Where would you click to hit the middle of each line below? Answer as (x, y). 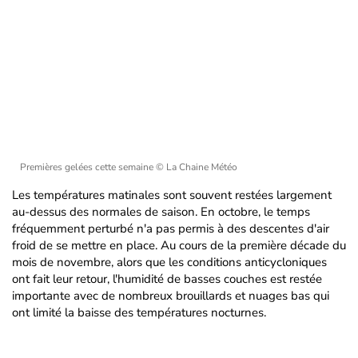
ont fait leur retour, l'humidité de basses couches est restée (167, 279)
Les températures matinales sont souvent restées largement (172, 195)
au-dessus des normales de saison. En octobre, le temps (161, 212)
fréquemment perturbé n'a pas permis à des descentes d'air (171, 229)
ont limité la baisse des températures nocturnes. (139, 312)
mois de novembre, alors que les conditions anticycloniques (169, 262)
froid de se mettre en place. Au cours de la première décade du (179, 245)
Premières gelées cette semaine (88, 167)
